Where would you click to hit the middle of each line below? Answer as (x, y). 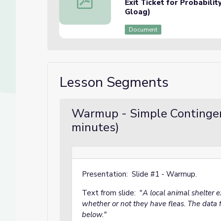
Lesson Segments (114, 82)
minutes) (95, 127)
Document (143, 30)
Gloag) (137, 12)
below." (94, 215)
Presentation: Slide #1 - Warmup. (140, 174)
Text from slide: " (112, 193)
